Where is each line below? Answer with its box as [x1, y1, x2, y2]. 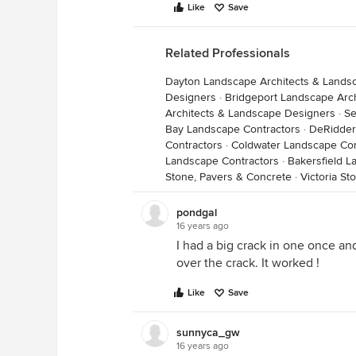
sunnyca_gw [176, 326, 240, 339]
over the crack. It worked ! [176, 255, 319, 271]
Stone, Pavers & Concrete [165, 170, 292, 184]
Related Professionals [165, 45, 290, 61]
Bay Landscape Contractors [165, 122, 300, 136]
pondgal [176, 206, 217, 219]
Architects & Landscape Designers [165, 106, 335, 120]
